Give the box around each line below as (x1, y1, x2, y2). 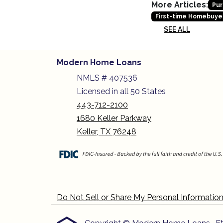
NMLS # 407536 (77, 73, 139, 83)
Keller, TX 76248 (77, 127, 136, 137)
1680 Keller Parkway (77, 113, 151, 123)
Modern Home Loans (57, 58, 141, 68)
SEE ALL (164, 25, 190, 34)
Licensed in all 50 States (77, 87, 166, 97)
